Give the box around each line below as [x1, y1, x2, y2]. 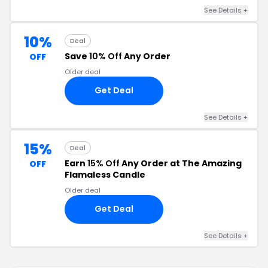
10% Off [89, 50, 122, 62]
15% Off [87, 157, 120, 169]
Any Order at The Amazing [120, 157, 242, 169]
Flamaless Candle [65, 168, 145, 181]
